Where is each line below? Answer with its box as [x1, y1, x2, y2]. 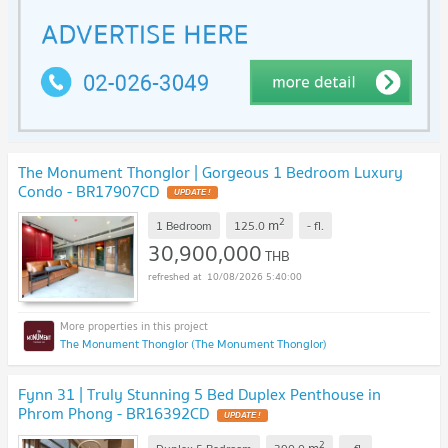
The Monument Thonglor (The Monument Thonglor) [60, 334, 327, 354]
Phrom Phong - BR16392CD [18, 400, 209, 427]
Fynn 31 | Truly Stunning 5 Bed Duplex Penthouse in [18, 381, 381, 408]
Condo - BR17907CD [18, 177, 159, 204]
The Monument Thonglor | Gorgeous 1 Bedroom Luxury [18, 158, 403, 185]
